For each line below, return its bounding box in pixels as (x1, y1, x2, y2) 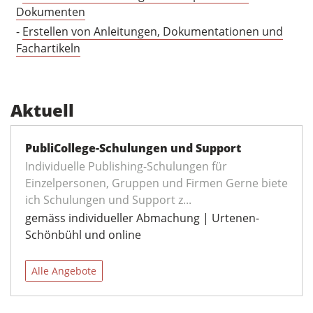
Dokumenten (16, 4, 85, 20)
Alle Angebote (31, 264, 96, 278)
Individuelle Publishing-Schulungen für (25, 159, 227, 175)
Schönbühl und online (25, 227, 141, 243)
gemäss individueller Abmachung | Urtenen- (25, 210, 259, 226)
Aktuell (10, 99, 74, 122)
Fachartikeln (16, 41, 80, 57)
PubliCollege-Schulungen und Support (25, 140, 241, 156)
